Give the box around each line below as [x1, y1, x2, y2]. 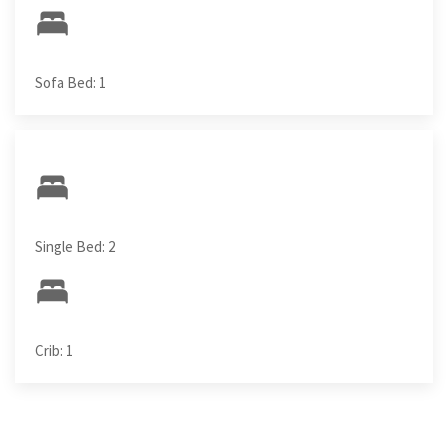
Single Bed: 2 [35, 236, 115, 256]
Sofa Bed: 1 [35, 72, 106, 92]
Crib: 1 [35, 340, 73, 360]
